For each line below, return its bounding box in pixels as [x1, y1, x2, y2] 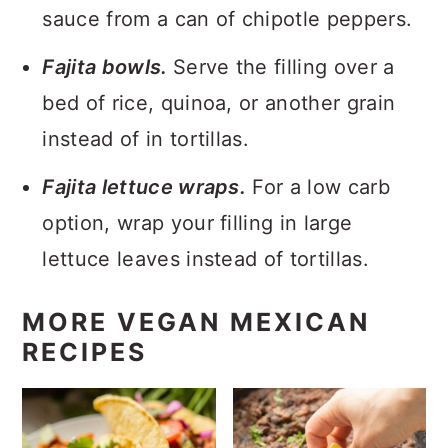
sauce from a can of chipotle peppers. [42, 6, 413, 31]
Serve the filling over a [172, 54, 395, 79]
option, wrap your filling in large [42, 210, 353, 235]
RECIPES [22, 336, 148, 367]
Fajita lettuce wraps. [42, 174, 247, 199]
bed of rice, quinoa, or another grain [42, 90, 396, 115]
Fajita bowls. [42, 54, 173, 79]
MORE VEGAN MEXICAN [22, 306, 371, 337]
